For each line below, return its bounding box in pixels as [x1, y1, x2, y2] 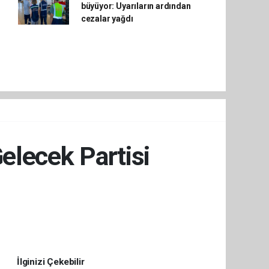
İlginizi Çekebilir [17, 256, 85, 267]
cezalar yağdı [80, 14, 133, 23]
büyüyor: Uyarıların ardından [80, 1, 191, 11]
